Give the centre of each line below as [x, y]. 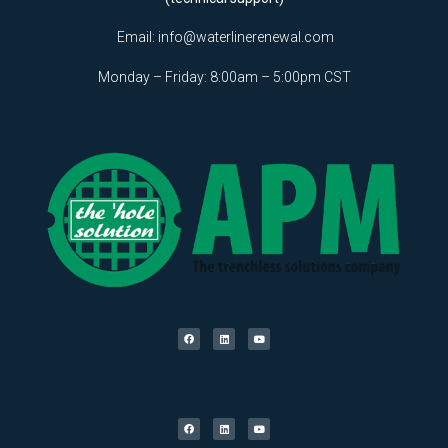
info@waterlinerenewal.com [246, 37]
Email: [136, 37]
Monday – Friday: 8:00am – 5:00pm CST [224, 76]
